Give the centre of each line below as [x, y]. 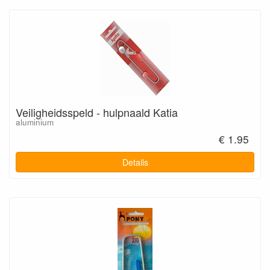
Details [135, 162]
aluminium [35, 122]
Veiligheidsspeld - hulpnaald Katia [97, 112]
